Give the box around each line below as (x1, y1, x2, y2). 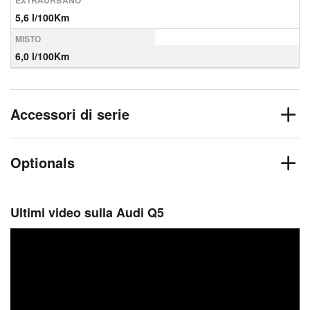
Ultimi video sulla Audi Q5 (10, 203, 164, 221)
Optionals (10, 152, 75, 172)
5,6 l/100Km (15, 10, 69, 24)
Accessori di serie (10, 104, 129, 124)
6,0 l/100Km (15, 49, 69, 63)
